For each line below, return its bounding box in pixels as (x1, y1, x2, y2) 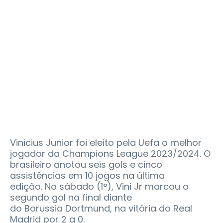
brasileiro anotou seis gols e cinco (10, 158, 162, 171)
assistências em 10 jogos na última (10, 169, 165, 182)
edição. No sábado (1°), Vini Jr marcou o (10, 180, 189, 193)
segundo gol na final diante (10, 191, 132, 204)
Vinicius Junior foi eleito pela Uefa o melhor (10, 136, 202, 149)
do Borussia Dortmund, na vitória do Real (10, 202, 192, 215)
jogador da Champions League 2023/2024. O (10, 147, 211, 160)
